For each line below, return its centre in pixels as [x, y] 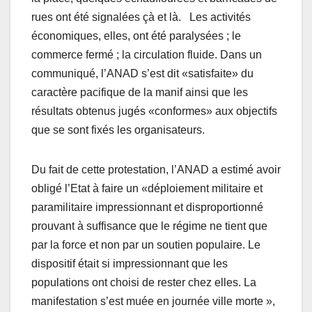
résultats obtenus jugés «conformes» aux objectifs [154, 111]
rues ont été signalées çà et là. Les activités [141, 17]
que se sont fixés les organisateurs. [118, 130]
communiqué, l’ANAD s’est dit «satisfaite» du [142, 73]
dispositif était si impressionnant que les [130, 263]
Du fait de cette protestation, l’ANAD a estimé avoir [156, 169]
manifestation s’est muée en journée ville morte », [153, 301]
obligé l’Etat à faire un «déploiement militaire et [147, 188]
